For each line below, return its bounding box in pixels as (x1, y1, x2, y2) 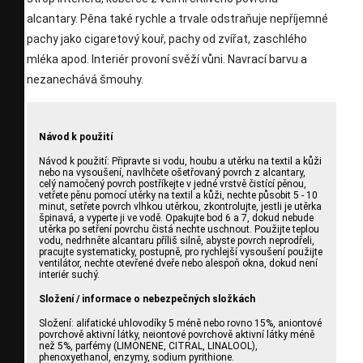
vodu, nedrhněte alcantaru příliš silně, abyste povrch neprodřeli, (39, 234, 314, 246)
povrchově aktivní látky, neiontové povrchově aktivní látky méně (39, 328, 314, 340)
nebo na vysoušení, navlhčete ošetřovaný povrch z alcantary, (39, 166, 305, 178)
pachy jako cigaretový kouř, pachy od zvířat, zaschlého (27, 32, 307, 45)
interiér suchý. (39, 268, 100, 280)
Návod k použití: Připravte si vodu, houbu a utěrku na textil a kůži (39, 155, 322, 167)
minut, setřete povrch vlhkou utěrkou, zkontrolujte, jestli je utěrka (39, 200, 322, 212)
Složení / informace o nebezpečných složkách (39, 293, 255, 305)
